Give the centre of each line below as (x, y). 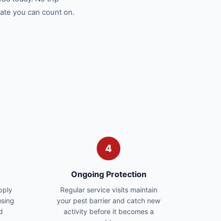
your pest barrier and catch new (109, 201)
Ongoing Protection (109, 174)
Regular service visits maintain (109, 190)
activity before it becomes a (109, 211)
